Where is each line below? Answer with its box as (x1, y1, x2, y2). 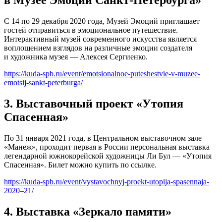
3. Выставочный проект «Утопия (4, 97, 183, 110)
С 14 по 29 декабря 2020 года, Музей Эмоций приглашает (4, 17, 200, 26)
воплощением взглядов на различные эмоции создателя (4, 44, 192, 53)
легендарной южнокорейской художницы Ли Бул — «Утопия (4, 151, 212, 160)
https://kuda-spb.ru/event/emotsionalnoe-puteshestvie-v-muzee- (4, 69, 200, 78)
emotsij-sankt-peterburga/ (4, 78, 83, 87)
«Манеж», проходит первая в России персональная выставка (4, 142, 210, 151)
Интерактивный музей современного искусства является (4, 35, 197, 44)
